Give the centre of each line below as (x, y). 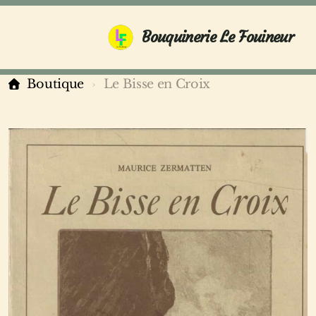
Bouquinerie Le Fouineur (218, 37)
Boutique (55, 84)
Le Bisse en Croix (157, 84)
